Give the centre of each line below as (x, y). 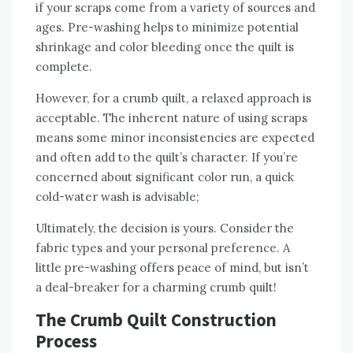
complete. (64, 66)
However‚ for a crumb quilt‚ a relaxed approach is (173, 98)
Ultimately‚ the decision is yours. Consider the (165, 228)
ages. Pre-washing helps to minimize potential (167, 27)
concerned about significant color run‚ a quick (165, 176)
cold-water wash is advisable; (117, 196)
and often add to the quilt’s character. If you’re (167, 157)
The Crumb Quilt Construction (156, 319)
